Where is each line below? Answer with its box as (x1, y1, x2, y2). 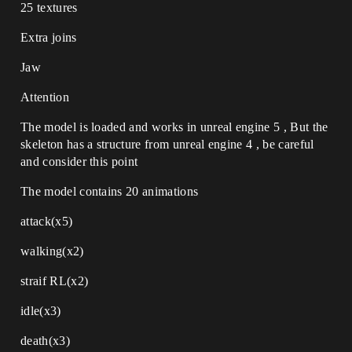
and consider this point (20, 155, 138, 168)
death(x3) (20, 334, 70, 347)
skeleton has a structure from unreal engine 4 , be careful (20, 137, 314, 151)
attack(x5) (20, 214, 73, 228)
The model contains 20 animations (20, 185, 199, 198)
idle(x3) (20, 304, 61, 317)
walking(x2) (20, 244, 84, 258)
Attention (20, 90, 69, 104)
